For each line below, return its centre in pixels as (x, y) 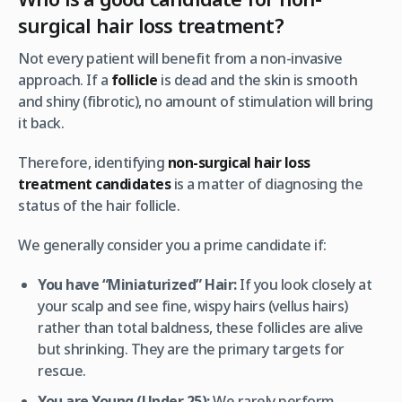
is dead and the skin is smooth (259, 79)
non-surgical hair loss (239, 162)
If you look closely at (304, 284)
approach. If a (65, 79)
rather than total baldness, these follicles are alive (201, 327)
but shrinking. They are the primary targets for (191, 349)
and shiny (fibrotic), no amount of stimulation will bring (196, 101)
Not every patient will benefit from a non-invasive (180, 58)
